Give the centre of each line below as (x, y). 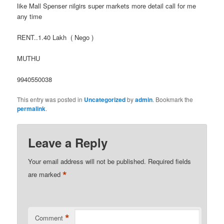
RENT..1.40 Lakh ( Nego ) (55, 37)
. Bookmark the (173, 99)
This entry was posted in (51, 99)
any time (30, 16)
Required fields (170, 161)
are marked (45, 174)
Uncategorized (105, 100)
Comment (49, 217)
